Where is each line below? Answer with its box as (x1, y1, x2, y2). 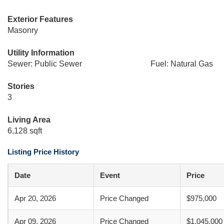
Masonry (7, 26, 38, 34)
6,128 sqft (7, 126, 42, 135)
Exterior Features (7, 15, 73, 23)
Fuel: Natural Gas (150, 59, 213, 68)
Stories (7, 82, 34, 90)
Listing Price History (7, 147, 79, 156)
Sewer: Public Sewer (7, 59, 82, 68)
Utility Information (7, 48, 74, 57)
